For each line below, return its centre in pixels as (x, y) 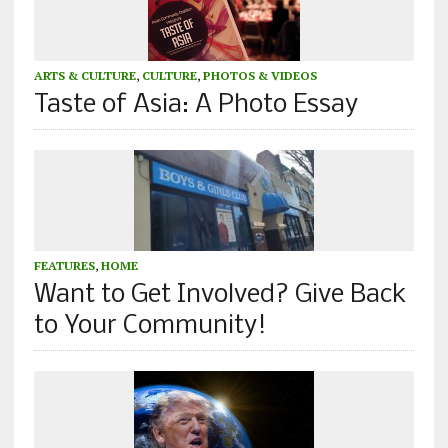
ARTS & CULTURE (84, 76)
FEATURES (64, 266)
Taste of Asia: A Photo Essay (195, 106)
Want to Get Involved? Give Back (220, 296)
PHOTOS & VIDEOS (259, 76)
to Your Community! (150, 327)
